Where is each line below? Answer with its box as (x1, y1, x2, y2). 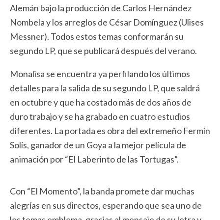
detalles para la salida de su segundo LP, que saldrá (10, 82, 200, 93)
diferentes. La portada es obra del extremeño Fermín (10, 125, 210, 136)
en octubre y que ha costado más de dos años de (10, 97, 192, 108)
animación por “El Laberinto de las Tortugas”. (10, 154, 179, 165)
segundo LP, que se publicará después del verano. (10, 45, 197, 56)
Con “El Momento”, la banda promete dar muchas (10, 186, 194, 196)
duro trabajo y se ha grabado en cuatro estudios (10, 111, 190, 122)
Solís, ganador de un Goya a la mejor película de (10, 139, 186, 150)
